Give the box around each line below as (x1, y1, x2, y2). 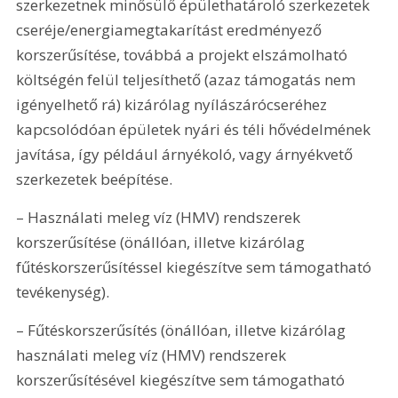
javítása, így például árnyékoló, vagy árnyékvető (16, 143, 357, 164)
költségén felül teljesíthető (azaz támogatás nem (16, 68, 360, 90)
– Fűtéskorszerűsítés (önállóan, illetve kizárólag (16, 320, 350, 341)
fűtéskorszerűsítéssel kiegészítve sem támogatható (16, 256, 376, 277)
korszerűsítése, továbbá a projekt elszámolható (16, 44, 352, 65)
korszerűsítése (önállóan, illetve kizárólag (16, 231, 309, 252)
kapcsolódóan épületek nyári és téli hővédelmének (16, 118, 375, 139)
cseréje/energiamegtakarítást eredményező (16, 19, 326, 40)
